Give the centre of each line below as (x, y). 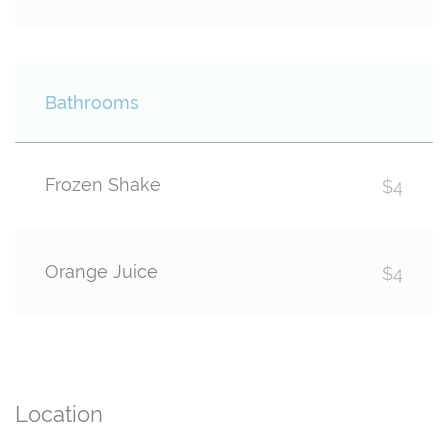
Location (59, 413)
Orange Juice (101, 271)
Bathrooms (92, 102)
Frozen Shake (103, 184)
